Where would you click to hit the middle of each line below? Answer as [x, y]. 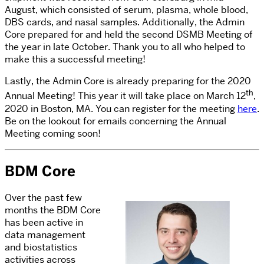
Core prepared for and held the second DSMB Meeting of [129, 35]
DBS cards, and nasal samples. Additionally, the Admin [125, 22]
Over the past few [43, 198]
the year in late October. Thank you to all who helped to [125, 47]
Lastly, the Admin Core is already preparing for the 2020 [128, 81]
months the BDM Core [53, 210]
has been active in [44, 223]
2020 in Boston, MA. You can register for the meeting [121, 108]
